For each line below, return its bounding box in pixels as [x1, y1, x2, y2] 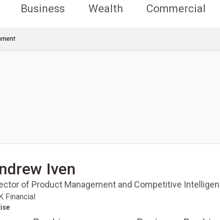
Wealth [88, 2, 123, 15]
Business [20, 2, 65, 15]
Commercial [146, 2, 206, 15]
